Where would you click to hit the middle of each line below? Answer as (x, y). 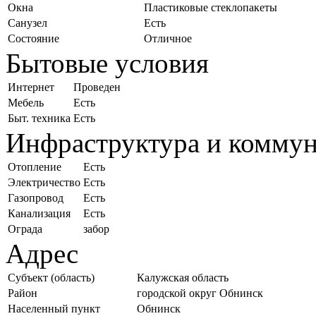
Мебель (26, 102)
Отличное (168, 38)
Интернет (31, 87)
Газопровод (36, 197)
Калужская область (183, 277)
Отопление (35, 166)
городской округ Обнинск (200, 293)
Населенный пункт (54, 308)
